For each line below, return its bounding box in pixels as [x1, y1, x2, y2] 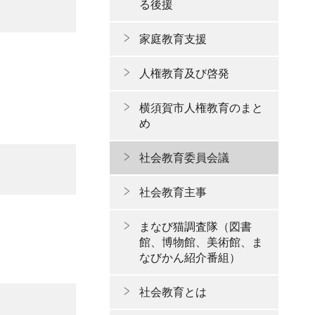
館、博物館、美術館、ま [139, 236, 263, 248]
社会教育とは [139, 286, 207, 298]
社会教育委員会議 [139, 152, 229, 164]
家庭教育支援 [139, 33, 207, 45]
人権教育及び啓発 [139, 67, 229, 79]
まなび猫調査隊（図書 [139, 221, 252, 233]
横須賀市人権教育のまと [139, 102, 263, 114]
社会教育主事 [139, 186, 207, 198]
